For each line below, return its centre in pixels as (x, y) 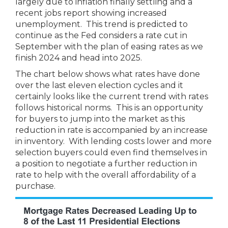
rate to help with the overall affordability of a (106, 175)
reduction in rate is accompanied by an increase (111, 130)
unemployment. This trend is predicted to (102, 24)
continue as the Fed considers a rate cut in (101, 35)
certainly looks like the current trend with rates (112, 96)
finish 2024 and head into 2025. (79, 58)
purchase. (35, 186)
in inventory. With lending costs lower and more (113, 141)
